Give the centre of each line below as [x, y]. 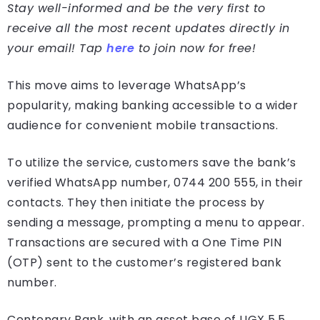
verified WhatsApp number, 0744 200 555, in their [155, 183]
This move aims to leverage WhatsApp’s [127, 86]
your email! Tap [57, 49]
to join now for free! [195, 49]
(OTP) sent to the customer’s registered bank [144, 263]
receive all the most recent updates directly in [149, 29]
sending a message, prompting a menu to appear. [156, 223]
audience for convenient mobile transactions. [142, 126]
